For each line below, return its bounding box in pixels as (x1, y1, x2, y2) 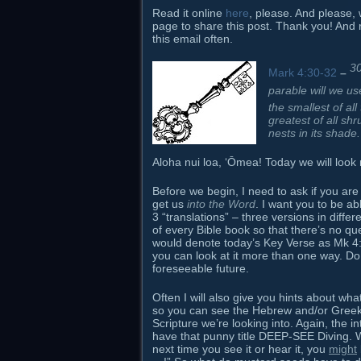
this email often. (152, 32, 233, 45)
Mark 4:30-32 (268, 65, 337, 79)
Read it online (152, 6, 226, 19)
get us (152, 197, 187, 210)
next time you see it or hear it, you (152, 342, 329, 355)
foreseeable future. (152, 261, 249, 275)
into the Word (187, 197, 255, 210)
